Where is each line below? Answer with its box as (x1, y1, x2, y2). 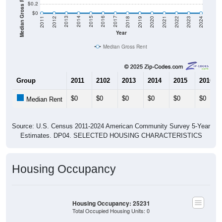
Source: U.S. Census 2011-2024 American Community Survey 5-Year (12, 122, 210, 130)
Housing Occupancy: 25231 (72, 199, 150, 208)
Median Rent (24, 95, 62, 103)
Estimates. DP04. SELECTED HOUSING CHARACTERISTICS (20, 131, 202, 139)
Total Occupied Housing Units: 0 (72, 207, 150, 215)
